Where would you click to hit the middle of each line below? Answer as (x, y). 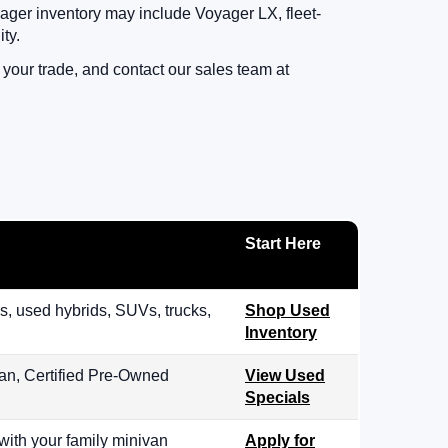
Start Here (283, 244)
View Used (285, 376)
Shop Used (287, 311)
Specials (277, 398)
